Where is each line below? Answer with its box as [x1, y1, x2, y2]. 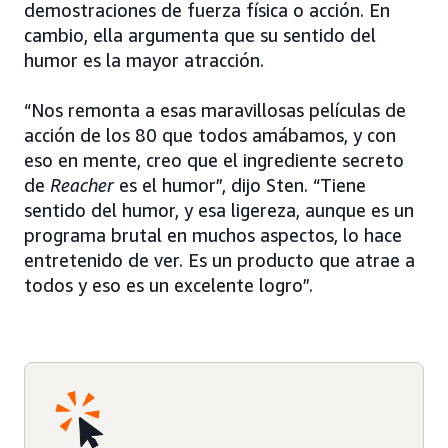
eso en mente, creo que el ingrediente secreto [24, 149, 404, 172]
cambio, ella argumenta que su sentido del [24, 24, 376, 47]
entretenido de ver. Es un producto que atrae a [24, 249, 415, 272]
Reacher [50, 174, 119, 197]
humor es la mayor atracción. [24, 49, 264, 72]
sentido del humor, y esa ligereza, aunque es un [24, 199, 414, 222]
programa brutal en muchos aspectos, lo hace [24, 224, 402, 247]
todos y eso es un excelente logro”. [24, 274, 313, 297]
